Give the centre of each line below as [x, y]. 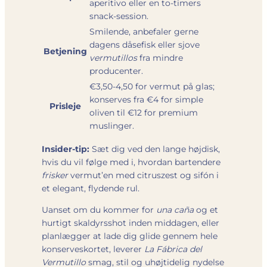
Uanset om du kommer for [99, 209]
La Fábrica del [173, 249]
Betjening [65, 51]
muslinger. [112, 125]
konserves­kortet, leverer [93, 249]
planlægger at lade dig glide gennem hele [130, 236]
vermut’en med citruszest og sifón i [143, 175]
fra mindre [160, 58]
